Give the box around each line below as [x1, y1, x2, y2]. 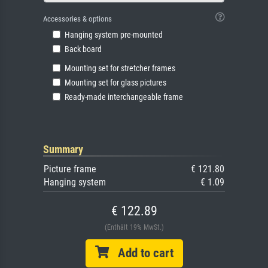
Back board [65, 44, 102, 54]
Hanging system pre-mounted [65, 30, 163, 40]
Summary [43, 143, 83, 156]
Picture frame [44, 163, 96, 175]
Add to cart [108, 246, 173, 260]
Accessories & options [43, 14, 112, 23]
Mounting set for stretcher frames [65, 63, 175, 74]
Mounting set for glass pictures [65, 78, 166, 88]
